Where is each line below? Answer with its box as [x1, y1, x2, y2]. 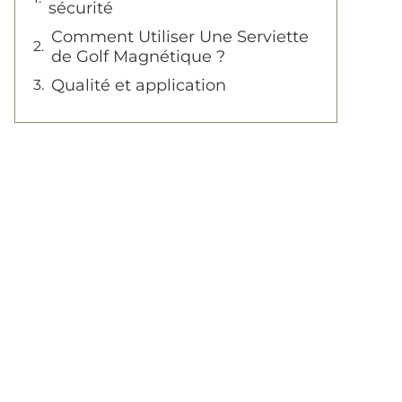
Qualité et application [51, 75, 226, 95]
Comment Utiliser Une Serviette [51, 27, 309, 47]
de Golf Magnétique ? [51, 47, 225, 66]
